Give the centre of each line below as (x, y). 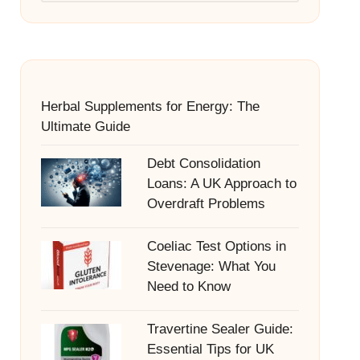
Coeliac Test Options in (216, 246)
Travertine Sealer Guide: (220, 329)
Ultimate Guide (85, 127)
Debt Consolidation (203, 164)
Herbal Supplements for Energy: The (150, 106)
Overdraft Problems (206, 204)
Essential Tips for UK (210, 349)
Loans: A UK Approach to (221, 184)
